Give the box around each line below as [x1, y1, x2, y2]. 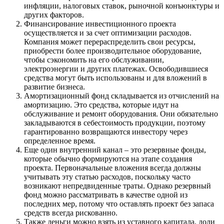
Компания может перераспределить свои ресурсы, [24, 37, 195, 46]
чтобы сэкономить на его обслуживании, [24, 55, 164, 64]
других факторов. [24, 10, 84, 19]
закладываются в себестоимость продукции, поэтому [24, 118, 205, 127]
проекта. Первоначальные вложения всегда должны [24, 163, 201, 172]
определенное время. [24, 136, 95, 145]
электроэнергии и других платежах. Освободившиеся [24, 64, 208, 73]
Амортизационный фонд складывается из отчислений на [24, 91, 219, 100]
